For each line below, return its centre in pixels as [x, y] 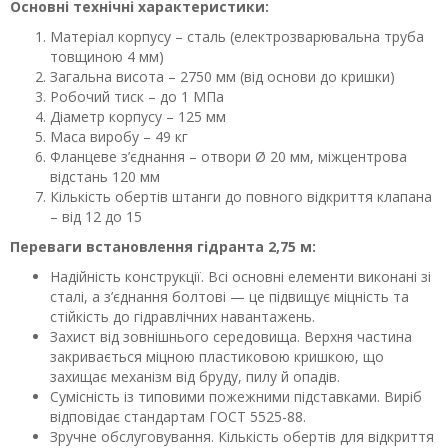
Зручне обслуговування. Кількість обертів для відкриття [242, 436]
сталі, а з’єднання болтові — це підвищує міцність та [229, 296]
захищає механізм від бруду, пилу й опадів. [195, 376]
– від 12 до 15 [96, 216]
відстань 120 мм [105, 176]
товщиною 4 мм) [107, 56]
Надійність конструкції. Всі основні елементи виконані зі [240, 276]
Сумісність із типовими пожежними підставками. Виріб [236, 396]
